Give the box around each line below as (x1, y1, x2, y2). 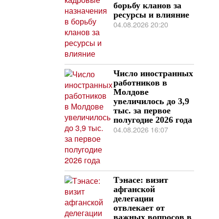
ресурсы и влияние (113, 9, 189, 20)
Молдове (113, 87, 149, 97)
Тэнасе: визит (113, 175, 168, 185)
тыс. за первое (113, 105, 171, 115)
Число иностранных (113, 68, 193, 78)
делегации (113, 193, 153, 203)
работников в (113, 77, 167, 88)
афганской (113, 184, 155, 194)
